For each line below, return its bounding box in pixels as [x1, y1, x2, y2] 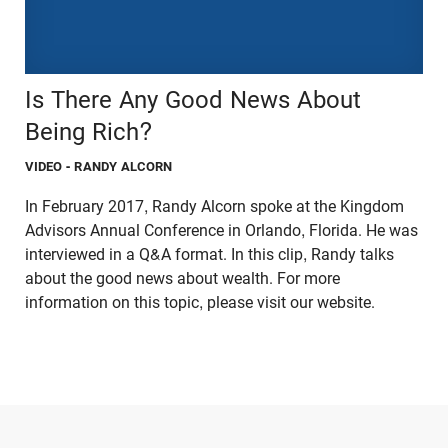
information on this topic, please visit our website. [25, 293, 379, 313]
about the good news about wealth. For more [25, 269, 340, 289]
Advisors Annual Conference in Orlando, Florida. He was [25, 221, 418, 241]
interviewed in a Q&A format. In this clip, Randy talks [25, 245, 394, 265]
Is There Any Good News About [25, 86, 361, 115]
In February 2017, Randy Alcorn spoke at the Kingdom [25, 197, 404, 217]
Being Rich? [25, 118, 152, 147]
